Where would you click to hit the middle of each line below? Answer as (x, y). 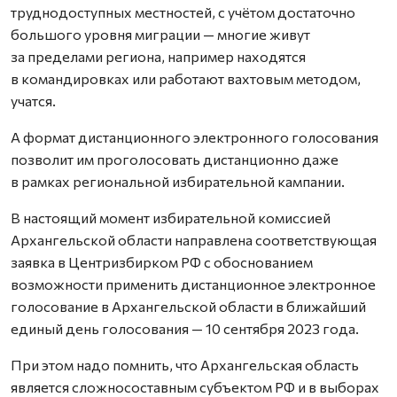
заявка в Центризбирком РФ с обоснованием (162, 262)
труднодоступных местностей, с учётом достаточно (183, 12)
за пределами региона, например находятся (158, 56)
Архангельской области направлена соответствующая (194, 240)
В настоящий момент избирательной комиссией (171, 218)
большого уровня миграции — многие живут (160, 34)
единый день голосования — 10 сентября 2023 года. (185, 328)
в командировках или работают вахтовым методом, (186, 78)
